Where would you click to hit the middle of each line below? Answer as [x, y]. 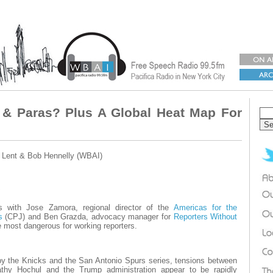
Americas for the [205, 208]
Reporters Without [205, 217]
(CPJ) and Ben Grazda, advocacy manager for [88, 217]
